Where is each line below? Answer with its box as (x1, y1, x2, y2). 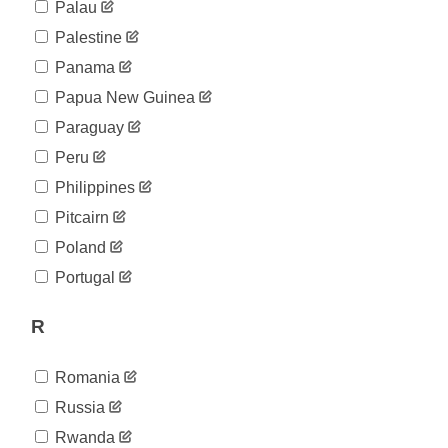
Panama (51, 59, 116, 77)
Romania (51, 368, 121, 386)
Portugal (51, 269, 116, 287)
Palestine (51, 29, 123, 47)
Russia (51, 398, 106, 416)
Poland (51, 239, 107, 257)
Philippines (51, 179, 136, 197)
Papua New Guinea (51, 89, 196, 107)
